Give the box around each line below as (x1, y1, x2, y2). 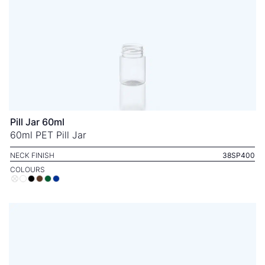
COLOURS (10, 165, 45, 174)
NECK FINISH (10, 151, 54, 160)
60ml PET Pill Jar (10, 129, 86, 141)
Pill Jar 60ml (10, 116, 64, 128)
